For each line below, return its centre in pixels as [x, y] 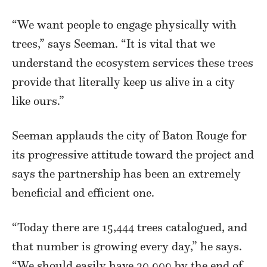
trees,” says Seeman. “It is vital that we [114, 43]
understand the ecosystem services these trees [133, 62]
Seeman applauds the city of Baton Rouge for [129, 135]
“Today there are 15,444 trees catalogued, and [130, 227]
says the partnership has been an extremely [126, 173]
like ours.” [38, 100]
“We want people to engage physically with [124, 24]
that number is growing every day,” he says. [127, 246]
